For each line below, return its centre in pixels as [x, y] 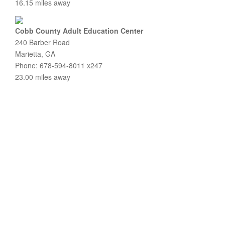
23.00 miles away [43, 77]
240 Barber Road [42, 42]
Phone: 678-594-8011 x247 [59, 65]
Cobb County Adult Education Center [79, 31]
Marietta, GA [35, 54]
